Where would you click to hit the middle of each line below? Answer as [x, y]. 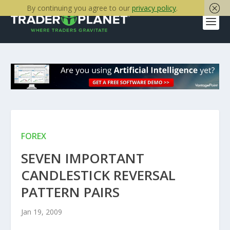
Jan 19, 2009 [41, 212]
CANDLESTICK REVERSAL [98, 175]
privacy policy [154, 8]
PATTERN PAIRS [70, 192]
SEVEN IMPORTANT [82, 158]
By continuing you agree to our [79, 8]
